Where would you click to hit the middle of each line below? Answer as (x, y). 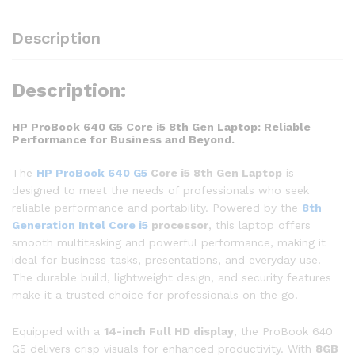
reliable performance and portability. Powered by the (157, 208)
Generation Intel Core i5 (80, 225)
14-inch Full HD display (169, 332)
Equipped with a (58, 332)
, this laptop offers (260, 225)
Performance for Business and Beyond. (123, 139)
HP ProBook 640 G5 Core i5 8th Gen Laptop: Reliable (161, 127)
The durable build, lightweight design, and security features (172, 278)
